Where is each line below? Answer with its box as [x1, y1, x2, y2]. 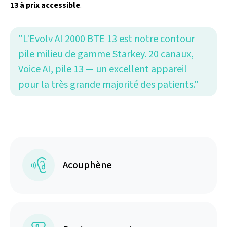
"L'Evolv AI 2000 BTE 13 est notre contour [18, 32, 195, 46]
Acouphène [63, 158, 112, 172]
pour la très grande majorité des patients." [18, 78, 199, 92]
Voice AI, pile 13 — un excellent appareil [18, 62, 187, 77]
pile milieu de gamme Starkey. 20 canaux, [18, 47, 194, 61]
